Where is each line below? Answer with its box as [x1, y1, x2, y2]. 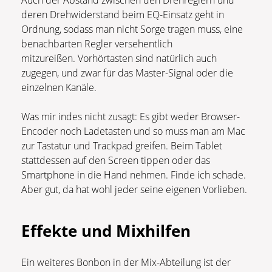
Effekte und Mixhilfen [21, 220, 191, 242]
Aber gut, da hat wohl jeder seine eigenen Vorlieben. [21, 183, 247, 197]
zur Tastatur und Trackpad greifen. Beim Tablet [21, 139, 222, 153]
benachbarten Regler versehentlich [21, 37, 172, 51]
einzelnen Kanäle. [21, 81, 97, 95]
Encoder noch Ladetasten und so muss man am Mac [21, 124, 245, 138]
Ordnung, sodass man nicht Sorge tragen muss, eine [21, 22, 243, 36]
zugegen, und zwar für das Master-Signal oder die [21, 66, 233, 80]
